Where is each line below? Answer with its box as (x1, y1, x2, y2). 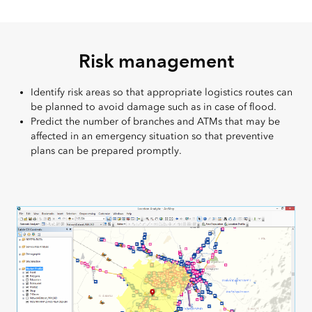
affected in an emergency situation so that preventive (31, 130, 274, 142)
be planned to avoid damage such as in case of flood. (31, 100, 276, 113)
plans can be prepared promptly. (31, 144, 182, 157)
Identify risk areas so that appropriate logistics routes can (31, 86, 292, 98)
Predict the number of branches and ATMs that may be (31, 115, 280, 127)
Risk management (78, 49, 234, 72)
